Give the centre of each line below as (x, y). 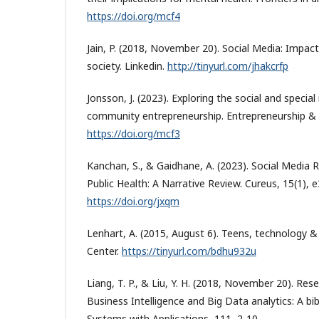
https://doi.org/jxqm (133, 201)
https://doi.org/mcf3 (134, 133)
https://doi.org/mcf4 (134, 16)
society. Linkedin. (127, 66)
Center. (104, 251)
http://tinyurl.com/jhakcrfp (228, 66)
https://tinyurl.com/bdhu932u (189, 251)
